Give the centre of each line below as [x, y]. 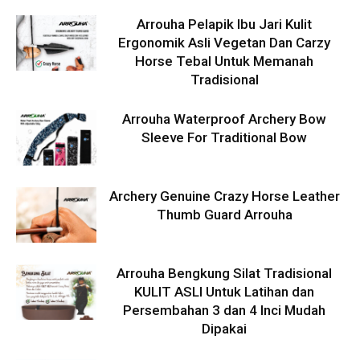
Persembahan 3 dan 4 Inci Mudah [224, 311]
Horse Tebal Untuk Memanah [224, 61]
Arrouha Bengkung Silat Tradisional [224, 274]
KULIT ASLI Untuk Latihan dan [224, 292]
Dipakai [224, 329]
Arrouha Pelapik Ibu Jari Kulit [224, 25]
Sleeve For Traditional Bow [224, 138]
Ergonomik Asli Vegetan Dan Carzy [224, 43]
